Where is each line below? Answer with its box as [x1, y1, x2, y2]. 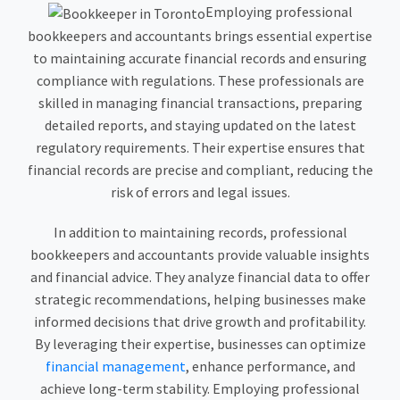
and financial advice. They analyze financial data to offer [30, 267, 370, 286]
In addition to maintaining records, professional [53, 222, 347, 241]
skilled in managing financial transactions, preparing [37, 93, 362, 112]
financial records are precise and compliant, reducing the [27, 160, 373, 179]
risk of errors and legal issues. [110, 182, 290, 201]
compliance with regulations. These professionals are [36, 71, 364, 89]
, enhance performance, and [185, 356, 355, 375]
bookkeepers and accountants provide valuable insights [30, 245, 370, 263]
